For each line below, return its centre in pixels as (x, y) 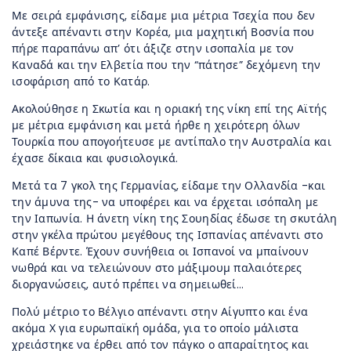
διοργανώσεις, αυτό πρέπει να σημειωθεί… (128, 285)
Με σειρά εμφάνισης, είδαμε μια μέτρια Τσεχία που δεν (164, 16)
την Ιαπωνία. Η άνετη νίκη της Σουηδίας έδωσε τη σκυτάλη (175, 219)
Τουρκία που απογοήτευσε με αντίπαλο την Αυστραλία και (172, 142)
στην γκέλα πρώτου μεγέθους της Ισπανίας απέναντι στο (168, 235)
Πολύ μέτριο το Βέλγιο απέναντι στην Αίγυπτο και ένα (160, 312)
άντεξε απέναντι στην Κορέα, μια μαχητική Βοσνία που (163, 33)
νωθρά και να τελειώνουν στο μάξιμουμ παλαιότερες (157, 268)
